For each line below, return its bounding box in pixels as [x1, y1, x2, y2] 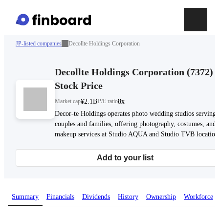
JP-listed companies [16, 40, 62, 47]
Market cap [55, 98, 81, 105]
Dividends [82, 193, 110, 201]
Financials [46, 193, 74, 201]
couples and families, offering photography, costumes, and [55, 120, 216, 128]
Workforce [184, 193, 213, 201]
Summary [12, 193, 39, 201]
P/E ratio [98, 98, 118, 105]
